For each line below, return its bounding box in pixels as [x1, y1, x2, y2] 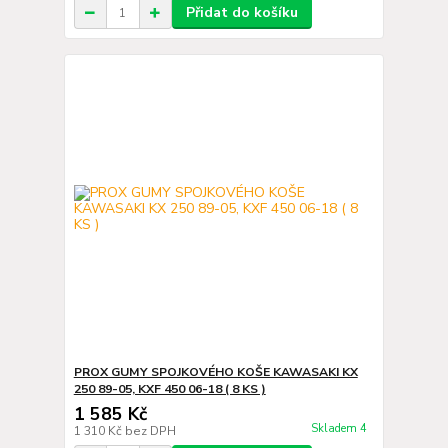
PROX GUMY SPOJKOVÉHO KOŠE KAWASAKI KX [73, 363, 358, 380]
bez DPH [124, 422, 176, 439]
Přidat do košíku [185, 3, 298, 22]
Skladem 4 [310, 420, 370, 436]
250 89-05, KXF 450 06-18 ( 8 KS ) [73, 380, 266, 397]
